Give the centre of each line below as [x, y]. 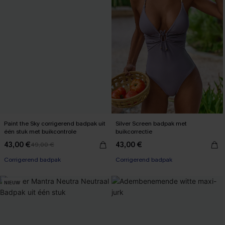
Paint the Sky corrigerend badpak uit [55, 124]
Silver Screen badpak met [151, 124]
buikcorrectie [134, 132]
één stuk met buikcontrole [40, 132]
